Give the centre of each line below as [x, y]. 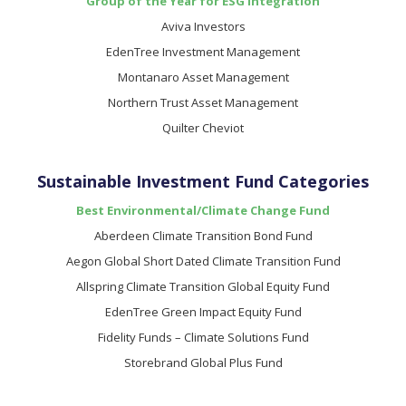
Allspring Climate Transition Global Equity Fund [203, 286]
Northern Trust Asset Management [203, 102]
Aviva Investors [203, 26]
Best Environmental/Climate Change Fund [203, 210]
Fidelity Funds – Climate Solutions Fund [203, 337]
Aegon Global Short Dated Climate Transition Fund [203, 261]
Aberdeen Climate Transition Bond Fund [203, 236]
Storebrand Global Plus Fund [203, 362]
